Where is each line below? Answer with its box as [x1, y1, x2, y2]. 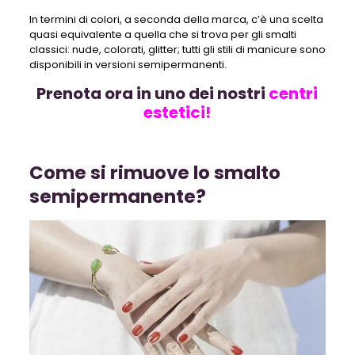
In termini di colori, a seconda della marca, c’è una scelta [29, 11, 323, 27]
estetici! [143, 101, 212, 124]
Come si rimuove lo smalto [29, 159, 281, 185]
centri [265, 82, 319, 105]
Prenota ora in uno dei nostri [36, 82, 266, 105]
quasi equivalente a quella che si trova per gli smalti [29, 26, 296, 42]
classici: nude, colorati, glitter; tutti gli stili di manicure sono [29, 41, 326, 57]
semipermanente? [29, 183, 206, 209]
